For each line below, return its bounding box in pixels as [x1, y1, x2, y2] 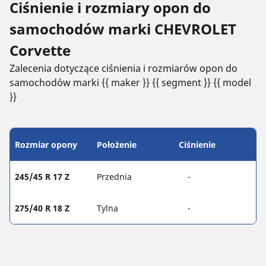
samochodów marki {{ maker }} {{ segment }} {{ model [9, 75, 251, 89]
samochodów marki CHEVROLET [9, 18, 236, 39]
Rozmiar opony [15, 138, 77, 150]
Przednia [97, 170, 132, 182]
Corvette [9, 40, 71, 60]
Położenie [97, 138, 137, 150]
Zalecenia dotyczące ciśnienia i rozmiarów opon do [9, 61, 237, 75]
